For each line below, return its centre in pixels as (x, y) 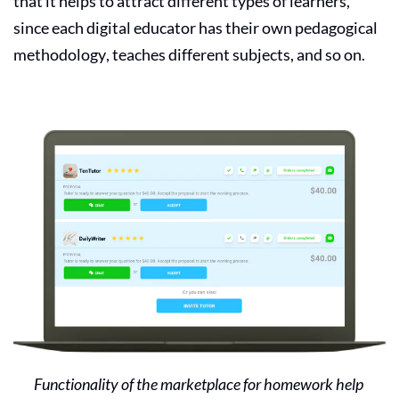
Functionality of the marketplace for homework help (199, 383)
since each (50, 27)
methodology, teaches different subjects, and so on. (191, 54)
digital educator (141, 27)
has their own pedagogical (287, 27)
